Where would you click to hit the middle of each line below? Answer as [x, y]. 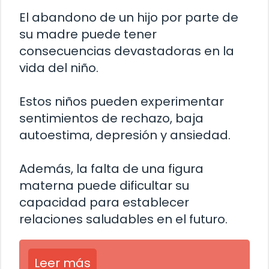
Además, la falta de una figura [111, 169]
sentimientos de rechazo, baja [111, 119]
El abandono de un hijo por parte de [129, 18]
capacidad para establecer [104, 203]
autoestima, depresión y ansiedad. [125, 135]
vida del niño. [59, 68]
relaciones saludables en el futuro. [123, 219]
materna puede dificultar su [104, 186]
